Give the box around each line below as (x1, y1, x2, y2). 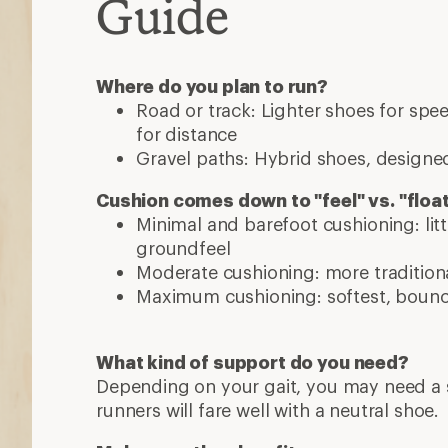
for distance (136, 123, 238, 145)
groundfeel (136, 237, 231, 259)
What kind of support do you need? (96, 351, 409, 373)
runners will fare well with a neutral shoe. (96, 399, 440, 421)
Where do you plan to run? (96, 75, 328, 97)
